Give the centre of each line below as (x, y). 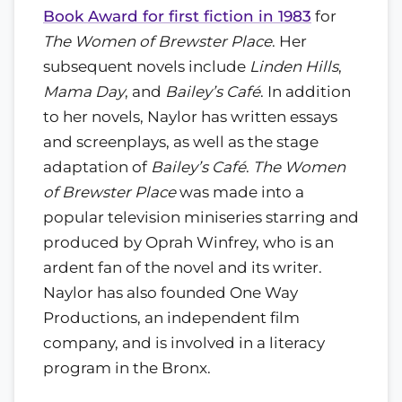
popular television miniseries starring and (201, 217)
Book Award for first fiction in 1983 (177, 16)
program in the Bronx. (127, 367)
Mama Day (84, 91)
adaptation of (97, 166)
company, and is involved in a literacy (184, 342)
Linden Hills (294, 66)
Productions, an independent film (171, 317)
